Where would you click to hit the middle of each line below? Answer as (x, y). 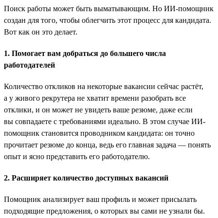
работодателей (29, 65)
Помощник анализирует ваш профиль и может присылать (100, 199)
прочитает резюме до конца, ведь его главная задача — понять (107, 145)
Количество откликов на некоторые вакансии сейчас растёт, (104, 86)
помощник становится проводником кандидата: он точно (99, 133)
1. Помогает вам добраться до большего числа (85, 53)
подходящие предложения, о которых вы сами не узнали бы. (104, 211)
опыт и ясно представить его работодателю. (77, 156)
